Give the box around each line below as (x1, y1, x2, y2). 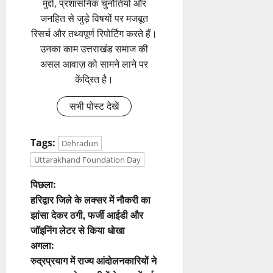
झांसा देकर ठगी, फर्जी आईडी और (30, 207, 143, 222)
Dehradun (62, 138, 98, 149)
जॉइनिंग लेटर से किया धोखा (30, 222, 125, 238)
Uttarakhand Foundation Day (34, 154, 141, 166)
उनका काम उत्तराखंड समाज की (40, 42, 149, 56)
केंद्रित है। (75, 73, 114, 87)
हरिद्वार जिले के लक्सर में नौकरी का (30, 192, 151, 207)
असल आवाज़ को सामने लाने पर (40, 57, 149, 71)
